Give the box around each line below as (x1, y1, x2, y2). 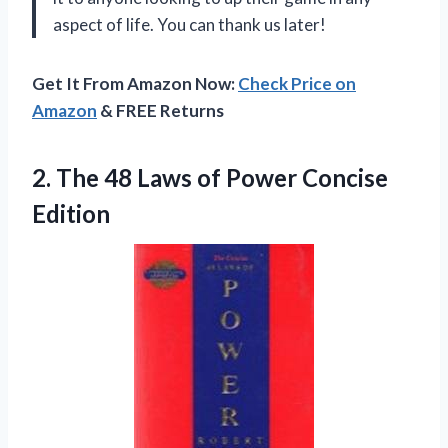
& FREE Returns (97, 100, 224, 122)
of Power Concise (192, 163, 388, 193)
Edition (32, 199, 110, 229)
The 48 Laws (56, 163, 192, 193)
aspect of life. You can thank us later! (53, 14, 326, 36)
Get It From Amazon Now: (32, 73, 238, 95)
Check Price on (238, 73, 356, 95)
